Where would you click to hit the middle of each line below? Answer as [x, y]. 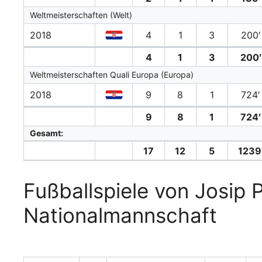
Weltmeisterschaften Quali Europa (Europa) [112, 75]
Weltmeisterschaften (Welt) [81, 15]
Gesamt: [46, 133]
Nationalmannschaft [120, 216]
